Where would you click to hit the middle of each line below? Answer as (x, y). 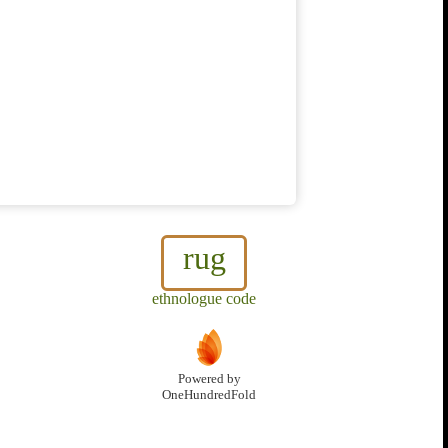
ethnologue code (204, 299)
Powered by (209, 379)
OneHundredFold (209, 395)
